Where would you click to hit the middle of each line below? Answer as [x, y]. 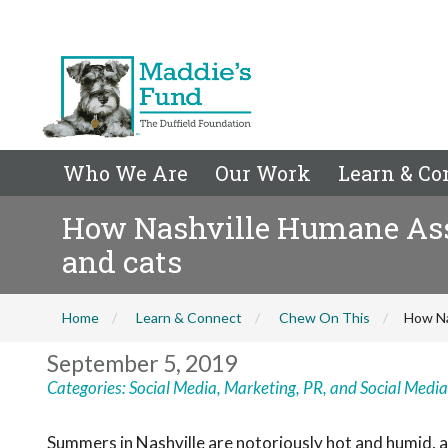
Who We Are [125, 173]
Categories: [88, 387]
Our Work [263, 173]
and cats [122, 261]
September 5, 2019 [142, 363]
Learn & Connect [189, 317]
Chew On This [324, 317]
